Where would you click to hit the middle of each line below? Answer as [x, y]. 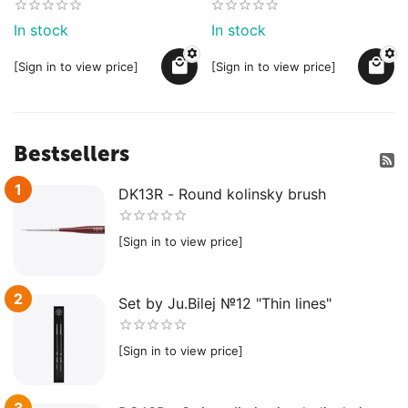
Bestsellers [71, 153]
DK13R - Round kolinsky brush [222, 194]
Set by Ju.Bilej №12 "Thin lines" [225, 303]
